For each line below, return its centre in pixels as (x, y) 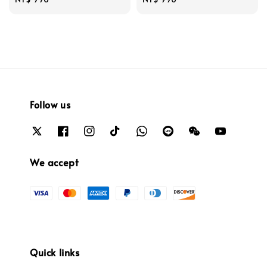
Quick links (55, 252)
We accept (54, 162)
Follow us (50, 105)
